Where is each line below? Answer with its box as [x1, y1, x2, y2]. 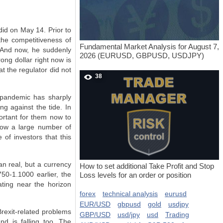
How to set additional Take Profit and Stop [80, 162, 214, 170]
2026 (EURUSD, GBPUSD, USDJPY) [80, 51, 204, 60]
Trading [165, 211, 189, 219]
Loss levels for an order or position [80, 171, 191, 179]
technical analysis [103, 190, 158, 198]
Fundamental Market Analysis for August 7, [80, 42, 219, 51]
